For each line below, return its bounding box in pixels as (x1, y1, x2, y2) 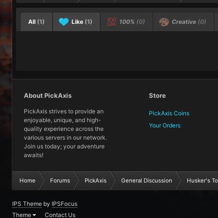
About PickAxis (24, 91, 72, 99)
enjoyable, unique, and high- (24, 116, 101, 124)
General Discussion (121, 177, 172, 184)
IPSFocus (52, 200, 77, 207)
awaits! (24, 151, 43, 159)
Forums (50, 177, 70, 184)
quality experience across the (24, 125, 104, 132)
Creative (170, 18, 198, 25)
